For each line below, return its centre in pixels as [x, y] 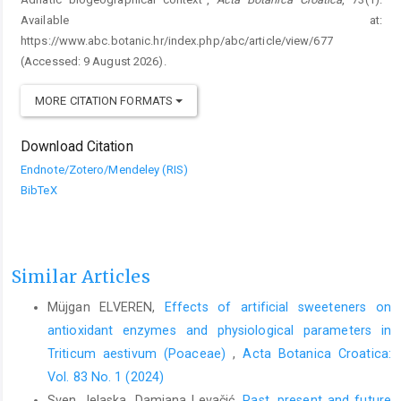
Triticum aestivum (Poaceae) [141, 354]
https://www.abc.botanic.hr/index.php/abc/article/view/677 [177, 40]
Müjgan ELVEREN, [106, 307]
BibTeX [39, 190]
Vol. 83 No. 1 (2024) [106, 377]
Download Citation [77, 146]
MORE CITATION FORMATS [106, 100]
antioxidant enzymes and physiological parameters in [219, 331]
